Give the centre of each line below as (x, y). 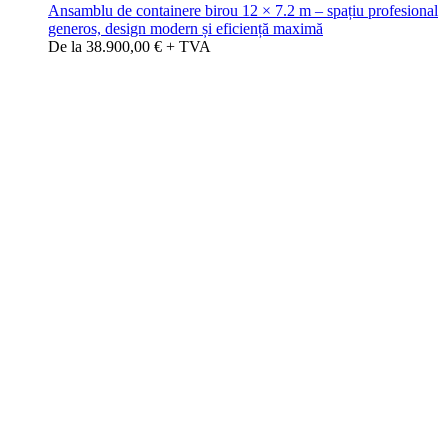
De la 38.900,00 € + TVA (129, 46)
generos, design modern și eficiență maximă (185, 28)
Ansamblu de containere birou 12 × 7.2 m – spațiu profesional (243, 10)
